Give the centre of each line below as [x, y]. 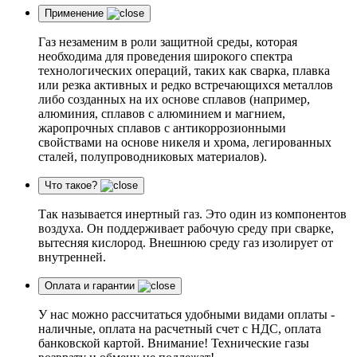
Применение [74, 13]
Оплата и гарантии [90, 286]
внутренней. [72, 257]
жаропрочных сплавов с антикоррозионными [162, 128]
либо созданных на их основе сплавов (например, [174, 99]
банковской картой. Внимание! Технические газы [174, 343]
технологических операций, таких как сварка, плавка [184, 71]
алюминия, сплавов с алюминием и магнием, [162, 114]
